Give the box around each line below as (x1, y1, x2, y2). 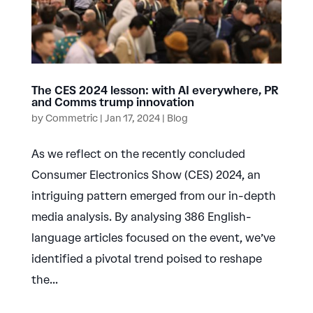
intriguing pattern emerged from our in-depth (31, 189, 276, 203)
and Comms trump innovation (31, 95, 194, 109)
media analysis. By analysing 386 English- (31, 210, 252, 224)
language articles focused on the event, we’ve (31, 231, 275, 245)
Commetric (45, 112, 98, 124)
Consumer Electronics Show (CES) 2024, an (31, 168, 261, 182)
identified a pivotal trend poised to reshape (31, 252, 262, 265)
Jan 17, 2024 (104, 112, 160, 124)
